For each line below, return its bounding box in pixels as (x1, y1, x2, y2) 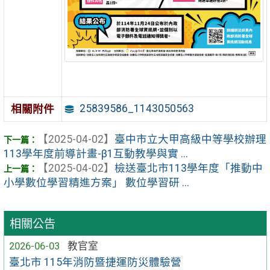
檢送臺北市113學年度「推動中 (114, 162, 263, 175)
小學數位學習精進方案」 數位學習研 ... (3, 177, 189, 189)
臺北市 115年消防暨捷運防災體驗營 (9, 256, 182, 269)
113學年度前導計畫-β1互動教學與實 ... (3, 148, 188, 160)
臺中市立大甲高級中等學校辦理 (114, 133, 266, 146)
